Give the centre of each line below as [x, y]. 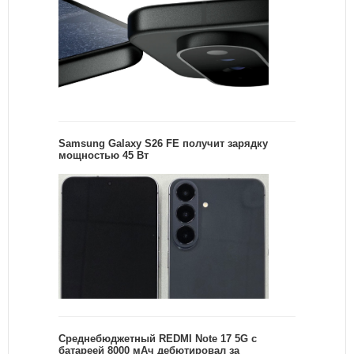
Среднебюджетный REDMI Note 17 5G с [158, 339]
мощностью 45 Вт [104, 155]
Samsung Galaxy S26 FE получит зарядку [163, 143]
